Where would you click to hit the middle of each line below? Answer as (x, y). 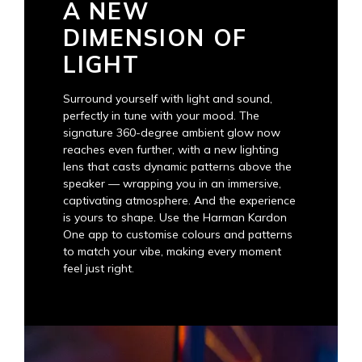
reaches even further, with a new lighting (171, 149)
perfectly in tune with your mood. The (161, 116)
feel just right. (99, 268)
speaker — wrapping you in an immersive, (172, 183)
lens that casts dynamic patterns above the (177, 166)
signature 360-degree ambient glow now (172, 133)
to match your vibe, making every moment (172, 251)
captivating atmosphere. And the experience (179, 200)
